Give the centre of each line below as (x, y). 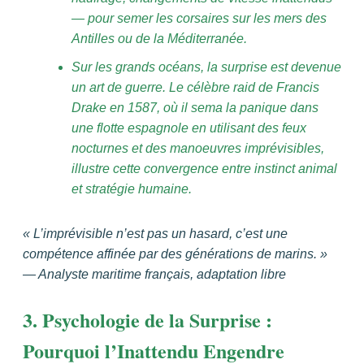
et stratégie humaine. (132, 188)
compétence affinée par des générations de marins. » (175, 253)
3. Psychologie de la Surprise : (147, 319)
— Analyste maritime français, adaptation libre (154, 274)
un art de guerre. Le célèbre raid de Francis (195, 87)
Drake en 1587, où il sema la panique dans (195, 107)
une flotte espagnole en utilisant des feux (189, 128)
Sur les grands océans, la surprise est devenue (206, 67)
